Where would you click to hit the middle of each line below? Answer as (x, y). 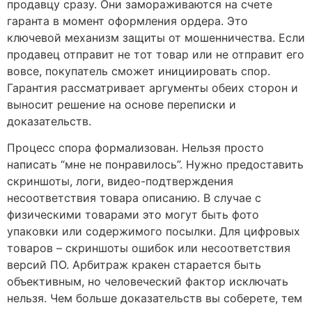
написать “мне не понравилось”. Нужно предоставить (155, 165)
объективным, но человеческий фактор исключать (148, 282)
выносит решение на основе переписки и (122, 105)
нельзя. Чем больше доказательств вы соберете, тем (155, 298)
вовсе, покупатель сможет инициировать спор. (139, 71)
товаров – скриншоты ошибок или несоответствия (149, 248)
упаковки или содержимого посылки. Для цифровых (154, 232)
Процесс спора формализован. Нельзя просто (135, 148)
